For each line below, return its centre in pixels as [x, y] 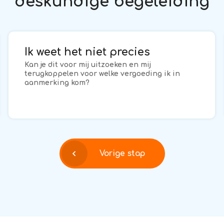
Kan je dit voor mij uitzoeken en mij [88, 65]
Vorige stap [122, 153]
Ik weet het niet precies [87, 52]
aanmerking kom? [57, 83]
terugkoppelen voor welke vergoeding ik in [102, 74]
